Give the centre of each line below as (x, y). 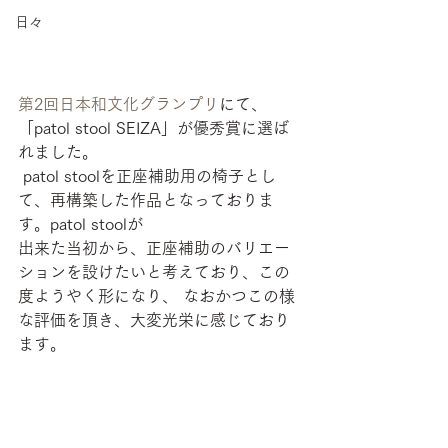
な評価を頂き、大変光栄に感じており (154, 320)
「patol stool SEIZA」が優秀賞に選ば (153, 128)
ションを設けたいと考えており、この (154, 272)
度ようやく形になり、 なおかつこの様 (156, 296)
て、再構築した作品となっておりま (146, 200)
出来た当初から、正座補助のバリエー (154, 248)
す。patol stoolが (80, 224)
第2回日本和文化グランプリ (118, 104)
